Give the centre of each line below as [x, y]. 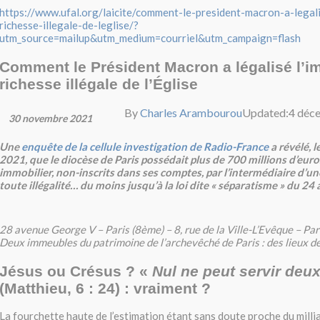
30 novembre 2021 [50, 119]
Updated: [265, 113]
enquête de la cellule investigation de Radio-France [145, 147]
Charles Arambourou [191, 113]
